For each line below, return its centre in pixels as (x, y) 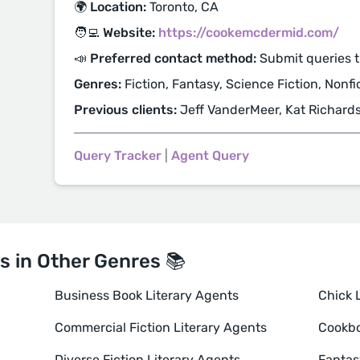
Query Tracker (118, 156)
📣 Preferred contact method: (165, 59)
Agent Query (210, 156)
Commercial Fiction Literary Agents (161, 328)
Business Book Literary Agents (147, 296)
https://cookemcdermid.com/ (249, 33)
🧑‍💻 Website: (115, 33)
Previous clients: (125, 110)
